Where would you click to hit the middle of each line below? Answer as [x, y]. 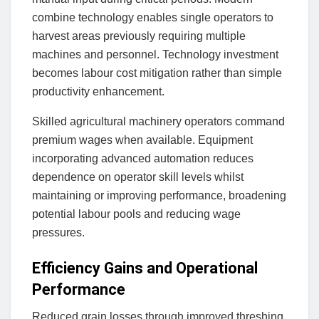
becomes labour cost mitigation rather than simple [157, 73]
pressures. [58, 232]
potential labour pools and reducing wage [136, 214]
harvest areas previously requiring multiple [139, 36]
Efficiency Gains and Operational [145, 268]
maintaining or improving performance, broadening [159, 195]
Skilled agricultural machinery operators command [158, 121]
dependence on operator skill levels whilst [138, 177]
